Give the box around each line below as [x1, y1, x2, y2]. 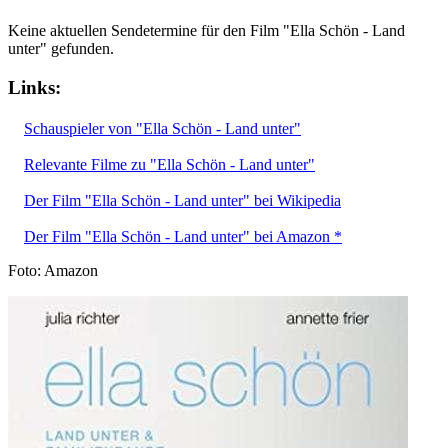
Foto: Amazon [8, 261, 98, 279]
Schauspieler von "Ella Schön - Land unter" [24, 119, 301, 137]
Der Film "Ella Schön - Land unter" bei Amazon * [24, 227, 342, 245]
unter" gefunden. [8, 40, 114, 58]
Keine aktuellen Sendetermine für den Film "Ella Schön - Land [8, 22, 405, 40]
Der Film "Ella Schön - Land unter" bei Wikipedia [24, 191, 341, 209]
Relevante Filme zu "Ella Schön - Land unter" [24, 155, 315, 173]
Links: [8, 76, 61, 98]
